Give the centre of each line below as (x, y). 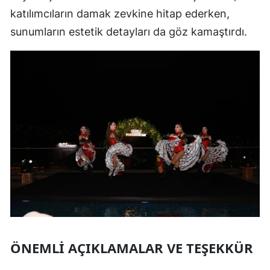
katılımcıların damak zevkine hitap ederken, (120, 13)
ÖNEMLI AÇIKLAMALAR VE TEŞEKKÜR (132, 247)
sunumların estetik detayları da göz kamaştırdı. (129, 31)
